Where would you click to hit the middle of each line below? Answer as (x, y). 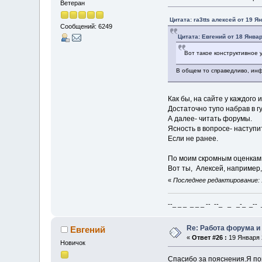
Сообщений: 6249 (87, 26)
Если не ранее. (193, 138)
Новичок (73, 242)
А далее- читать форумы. (210, 118)
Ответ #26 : (210, 237)
